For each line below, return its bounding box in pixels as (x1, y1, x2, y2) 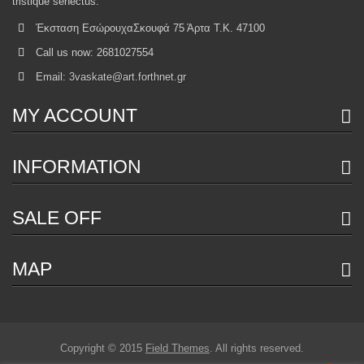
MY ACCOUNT (12, 105, 137, 126)
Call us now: (36, 46, 97, 58)
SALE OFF (12, 207, 102, 228)
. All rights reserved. (210, 342, 304, 354)
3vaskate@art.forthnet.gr (69, 71, 186, 83)
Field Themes (145, 342, 210, 354)
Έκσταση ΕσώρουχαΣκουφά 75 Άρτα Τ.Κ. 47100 (36, 22, 265, 34)
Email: (36, 71, 69, 83)
